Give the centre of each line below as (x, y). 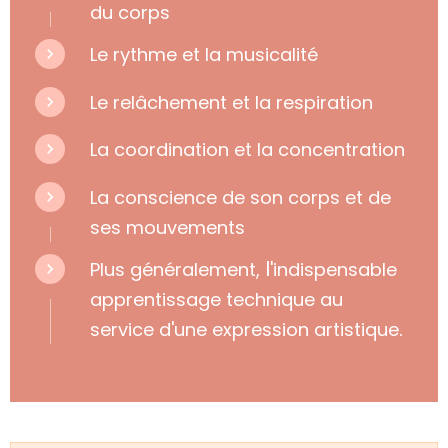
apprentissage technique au (216, 300)
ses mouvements (167, 227)
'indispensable (333, 270)
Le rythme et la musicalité (204, 55)
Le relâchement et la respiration (231, 102)
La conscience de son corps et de (240, 197)
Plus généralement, (177, 270)
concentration (341, 150)
